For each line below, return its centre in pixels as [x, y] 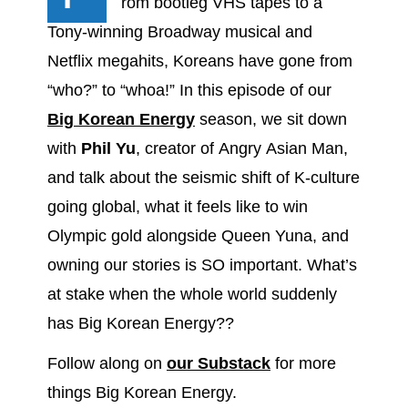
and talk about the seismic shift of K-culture [203, 177]
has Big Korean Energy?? [140, 323]
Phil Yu [108, 148]
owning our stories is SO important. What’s [177, 265]
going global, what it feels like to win [177, 206]
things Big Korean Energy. [142, 393]
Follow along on [107, 364]
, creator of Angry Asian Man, [241, 148]
